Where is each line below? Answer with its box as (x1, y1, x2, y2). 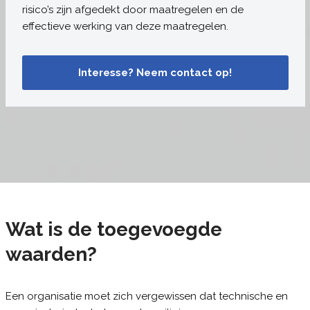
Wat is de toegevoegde (5, 218, 222, 241)
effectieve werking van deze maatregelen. (21, 20, 228, 33)
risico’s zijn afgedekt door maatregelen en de (21, 3, 244, 16)
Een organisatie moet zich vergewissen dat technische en (5, 290, 288, 302)
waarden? (5, 243, 97, 266)
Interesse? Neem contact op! (78, 66, 232, 79)
